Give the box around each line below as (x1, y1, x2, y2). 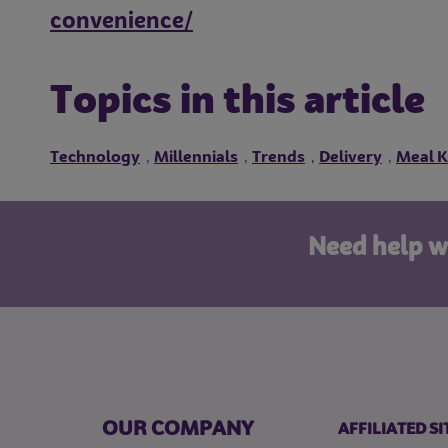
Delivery (319, 149, 382, 166)
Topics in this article (50, 83, 425, 122)
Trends (252, 149, 305, 166)
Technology (50, 149, 140, 166)
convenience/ (50, 10, 193, 33)
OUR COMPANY (101, 419, 254, 440)
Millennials (154, 149, 238, 166)
